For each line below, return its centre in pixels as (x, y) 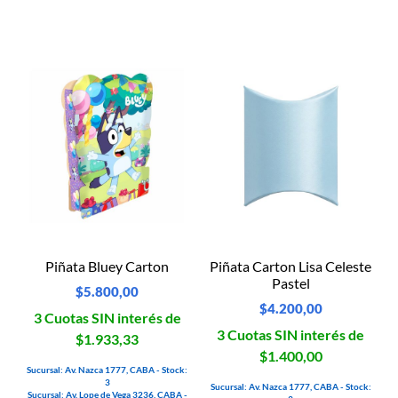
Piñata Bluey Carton (107, 266)
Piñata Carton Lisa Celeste (291, 266)
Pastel (291, 283)
